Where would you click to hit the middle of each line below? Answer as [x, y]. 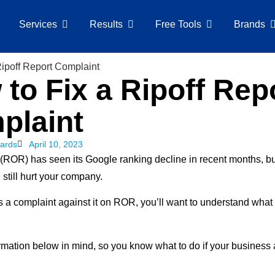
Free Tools [178, 24]
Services [38, 24]
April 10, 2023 [56, 144]
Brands [249, 24]
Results [106, 24]
